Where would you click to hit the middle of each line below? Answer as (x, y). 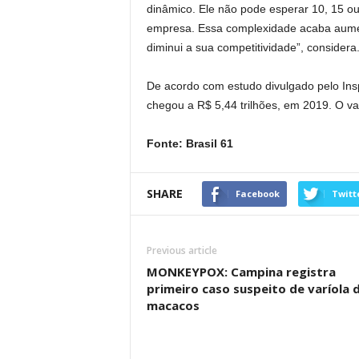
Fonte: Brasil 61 (190, 143)
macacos (173, 305)
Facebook (257, 194)
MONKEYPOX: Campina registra (241, 272)
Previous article (182, 250)
